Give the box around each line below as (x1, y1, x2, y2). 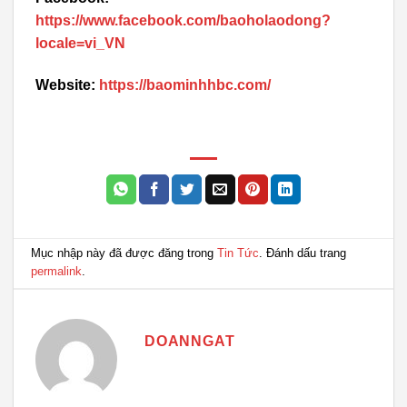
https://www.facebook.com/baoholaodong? (35, 13, 331, 29)
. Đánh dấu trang (259, 246, 347, 261)
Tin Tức (217, 246, 260, 261)
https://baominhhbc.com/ (99, 77, 271, 94)
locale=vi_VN (35, 35, 125, 52)
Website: (35, 77, 99, 94)
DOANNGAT (144, 333, 235, 350)
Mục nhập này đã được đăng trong (31, 246, 218, 261)
